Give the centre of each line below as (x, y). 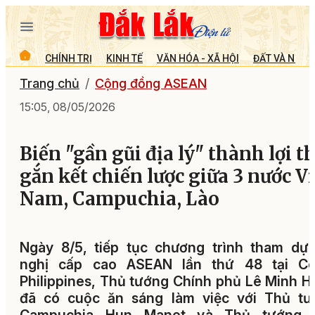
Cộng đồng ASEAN (151, 83)
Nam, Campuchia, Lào (120, 199)
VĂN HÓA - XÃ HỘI (198, 58)
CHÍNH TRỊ (69, 58)
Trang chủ (50, 83)
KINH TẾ (124, 58)
